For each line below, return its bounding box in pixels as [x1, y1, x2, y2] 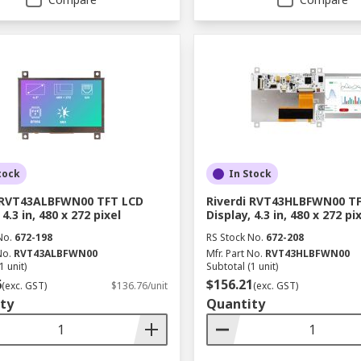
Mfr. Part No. [205, 247, 263, 260]
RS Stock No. [205, 230, 263, 244]
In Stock [228, 167, 272, 180]
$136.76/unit [110, 279, 168, 293]
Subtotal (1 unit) [205, 259, 278, 273]
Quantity [205, 295, 265, 313]
